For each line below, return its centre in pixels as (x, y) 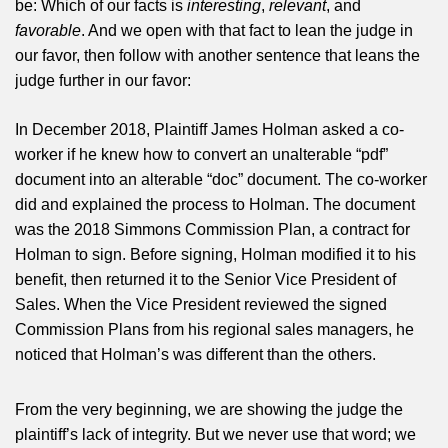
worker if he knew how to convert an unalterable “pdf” (201, 154)
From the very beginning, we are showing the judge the (209, 409)
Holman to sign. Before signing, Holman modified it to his (215, 254)
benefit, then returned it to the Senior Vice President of (205, 279)
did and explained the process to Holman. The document (215, 204)
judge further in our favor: (103, 80)
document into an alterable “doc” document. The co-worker (221, 179)
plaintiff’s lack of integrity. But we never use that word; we (215, 434)
